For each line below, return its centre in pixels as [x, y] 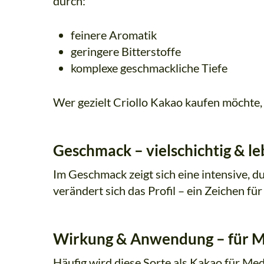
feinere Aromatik [114, 35]
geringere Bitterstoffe [126, 52]
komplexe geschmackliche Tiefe [149, 68]
